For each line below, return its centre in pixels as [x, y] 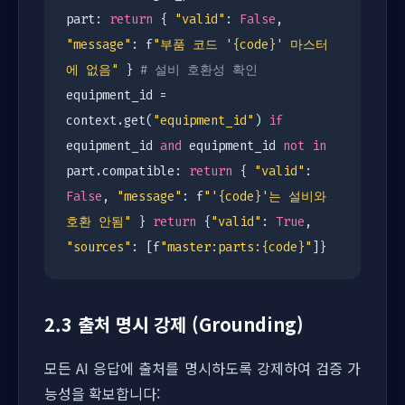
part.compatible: [127, 171]
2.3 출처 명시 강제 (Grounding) [174, 324]
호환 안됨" [99, 222]
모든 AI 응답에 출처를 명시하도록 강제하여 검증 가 [202, 368]
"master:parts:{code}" [236, 247]
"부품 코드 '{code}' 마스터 [240, 45]
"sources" [99, 247]
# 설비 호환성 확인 [199, 70]
